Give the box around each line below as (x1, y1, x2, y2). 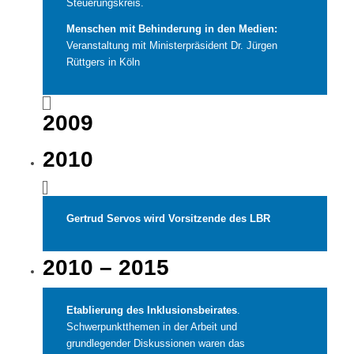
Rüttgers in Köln (66, 55, 140, 68)
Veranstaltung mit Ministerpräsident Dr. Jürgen (66, 39, 277, 51)
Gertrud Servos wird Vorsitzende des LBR (66, 212, 270, 224)
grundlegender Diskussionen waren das (66, 337, 245, 349)
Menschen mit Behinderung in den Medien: (66, 22, 277, 35)
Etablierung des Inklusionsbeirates (66, 303, 237, 316)
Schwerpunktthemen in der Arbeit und (66, 320, 237, 333)
